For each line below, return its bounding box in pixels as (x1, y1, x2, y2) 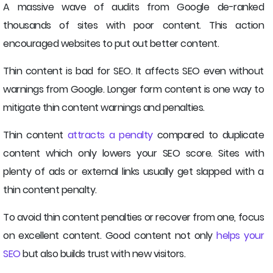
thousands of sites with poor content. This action (3, 18, 264, 33)
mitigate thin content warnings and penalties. (3, 101, 205, 115)
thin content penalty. (3, 183, 97, 197)
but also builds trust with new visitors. (20, 247, 185, 261)
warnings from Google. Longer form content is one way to (3, 82, 264, 97)
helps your (216, 229, 264, 243)
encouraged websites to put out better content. (3, 37, 219, 51)
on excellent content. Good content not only (3, 229, 217, 243)
